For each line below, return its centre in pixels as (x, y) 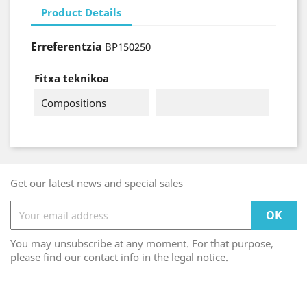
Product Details (81, 12)
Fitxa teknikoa (72, 78)
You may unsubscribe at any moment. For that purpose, (142, 243)
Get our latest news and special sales (97, 183)
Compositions (74, 103)
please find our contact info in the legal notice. (119, 257)
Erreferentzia (66, 47)
